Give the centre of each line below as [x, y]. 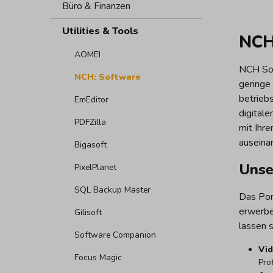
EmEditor [91, 99]
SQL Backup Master [112, 190]
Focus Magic [98, 257]
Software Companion [115, 235]
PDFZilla [90, 122]
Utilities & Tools [100, 31]
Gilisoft [88, 212]
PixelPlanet [95, 167]
